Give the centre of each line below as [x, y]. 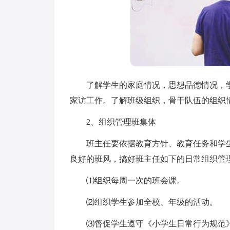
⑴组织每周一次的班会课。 [127, 180]
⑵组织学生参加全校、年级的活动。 [144, 202]
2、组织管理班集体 [113, 122]
